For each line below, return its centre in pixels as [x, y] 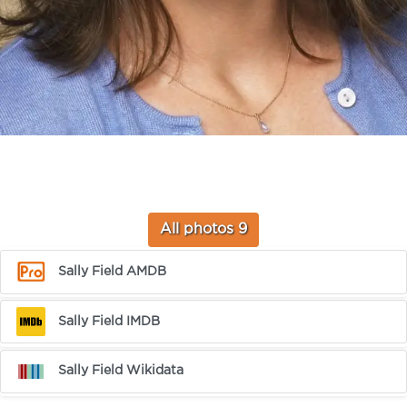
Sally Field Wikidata [121, 371]
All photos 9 [203, 229]
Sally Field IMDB [109, 321]
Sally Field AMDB [113, 271]
